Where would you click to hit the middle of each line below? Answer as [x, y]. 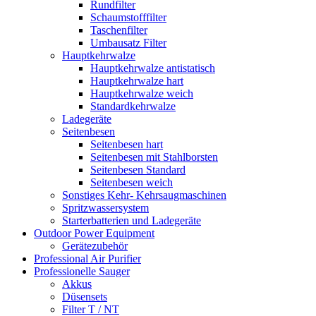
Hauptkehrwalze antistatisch [153, 68]
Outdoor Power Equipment [94, 233]
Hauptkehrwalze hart [137, 80]
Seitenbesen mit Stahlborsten [154, 157]
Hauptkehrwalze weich [142, 93]
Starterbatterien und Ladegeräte [132, 220]
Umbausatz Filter [128, 42]
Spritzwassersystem [105, 207]
